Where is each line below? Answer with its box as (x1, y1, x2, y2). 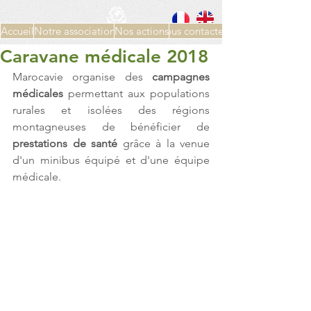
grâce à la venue (117, 137, 210, 150)
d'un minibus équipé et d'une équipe (12, 153, 210, 167)
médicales (12, 87, 63, 100)
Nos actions (115, 24, 169, 37)
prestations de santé (12, 137, 117, 150)
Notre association (34, 24, 115, 37)
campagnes (152, 70, 210, 83)
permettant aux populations (63, 87, 210, 100)
